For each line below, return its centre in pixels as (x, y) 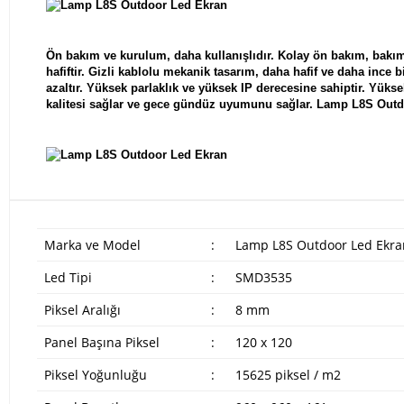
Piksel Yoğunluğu (95, 375)
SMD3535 (263, 278)
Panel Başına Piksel (101, 343)
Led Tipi (68, 278)
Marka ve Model (92, 245)
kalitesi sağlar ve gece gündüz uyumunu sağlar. (181, 104)
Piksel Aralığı (82, 310)
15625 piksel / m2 (288, 375)
